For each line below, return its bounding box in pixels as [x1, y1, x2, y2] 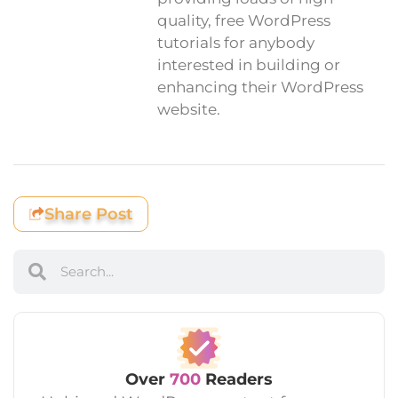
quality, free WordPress [157, 12, 330, 30]
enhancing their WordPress [157, 78, 363, 97]
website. [157, 100, 220, 119]
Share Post [44, 203, 133, 224]
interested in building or [157, 56, 340, 75]
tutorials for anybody [157, 34, 314, 52]
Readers [201, 369, 273, 389]
